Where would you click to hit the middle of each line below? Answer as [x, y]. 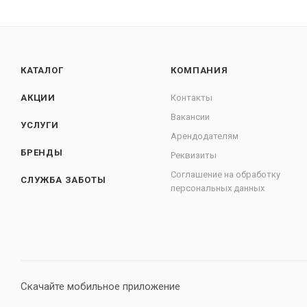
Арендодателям [205, 136]
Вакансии [191, 117]
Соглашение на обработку [226, 174]
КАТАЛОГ [42, 70]
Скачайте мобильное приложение [100, 286]
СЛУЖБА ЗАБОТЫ [63, 180]
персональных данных [218, 188]
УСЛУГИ [40, 125]
